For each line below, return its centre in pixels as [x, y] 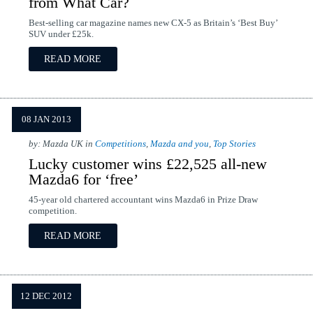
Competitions [120, 144]
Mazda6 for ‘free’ [83, 179]
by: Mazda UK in [61, 144]
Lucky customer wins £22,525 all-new [147, 164]
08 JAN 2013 [46, 119]
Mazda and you [179, 144]
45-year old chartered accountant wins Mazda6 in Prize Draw [143, 200]
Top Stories [234, 144]
